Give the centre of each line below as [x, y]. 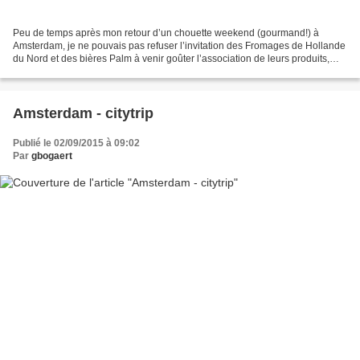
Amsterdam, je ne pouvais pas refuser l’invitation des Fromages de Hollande [179, 46]
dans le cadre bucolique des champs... [97, 72]
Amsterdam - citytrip [83, 114]
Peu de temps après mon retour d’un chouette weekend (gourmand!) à [166, 33]
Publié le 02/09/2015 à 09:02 [76, 143]
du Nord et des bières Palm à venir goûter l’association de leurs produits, [171, 59]
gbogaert [52, 156]
